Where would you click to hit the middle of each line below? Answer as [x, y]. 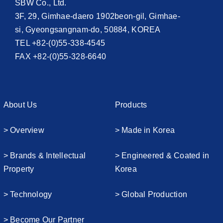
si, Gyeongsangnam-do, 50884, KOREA [88, 29]
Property [19, 169]
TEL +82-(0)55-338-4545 [60, 43]
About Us [20, 105]
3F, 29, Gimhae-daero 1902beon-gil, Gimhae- [98, 16]
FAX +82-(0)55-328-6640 [61, 56]
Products [131, 105]
